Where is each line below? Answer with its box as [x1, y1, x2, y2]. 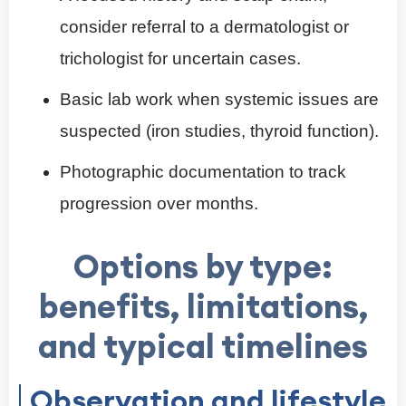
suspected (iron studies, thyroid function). [60, 121, 379, 141]
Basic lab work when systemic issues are [60, 90, 379, 110]
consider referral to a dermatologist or [60, 17, 349, 37]
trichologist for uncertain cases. [60, 49, 301, 69]
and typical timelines [38, 325, 368, 368]
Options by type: [73, 246, 333, 288]
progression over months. [60, 194, 258, 214]
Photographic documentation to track [60, 162, 346, 182]
